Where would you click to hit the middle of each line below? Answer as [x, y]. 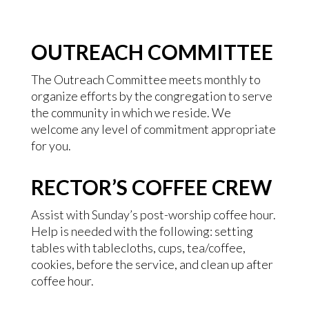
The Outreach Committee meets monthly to [146, 79]
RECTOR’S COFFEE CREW [151, 187]
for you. [51, 146]
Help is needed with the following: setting [142, 231]
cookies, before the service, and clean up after [152, 264]
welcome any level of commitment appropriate [153, 129]
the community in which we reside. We [131, 112]
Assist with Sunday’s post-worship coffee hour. [153, 215]
